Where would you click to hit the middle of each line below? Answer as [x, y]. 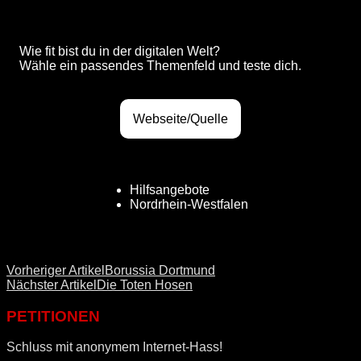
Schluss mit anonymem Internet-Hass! [114, 347]
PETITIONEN [53, 316]
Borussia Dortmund [160, 270]
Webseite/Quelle [180, 118]
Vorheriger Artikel [56, 270]
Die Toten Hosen [145, 284]
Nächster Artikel [52, 284]
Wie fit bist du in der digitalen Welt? [120, 51]
